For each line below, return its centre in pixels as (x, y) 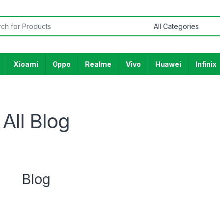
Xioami (26, 64)
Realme (98, 64)
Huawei (168, 64)
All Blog (36, 121)
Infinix (206, 64)
